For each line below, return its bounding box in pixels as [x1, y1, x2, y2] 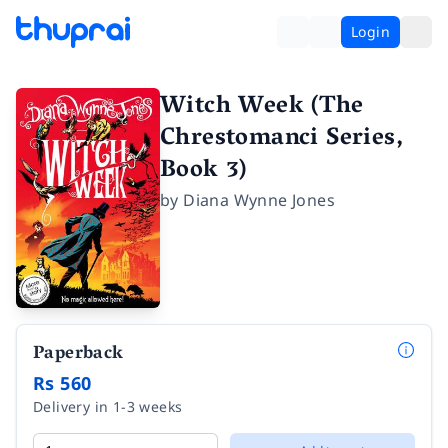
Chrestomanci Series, [160, 117, 403, 162]
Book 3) [160, 149, 247, 194]
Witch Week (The [160, 85, 363, 130]
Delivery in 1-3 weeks [33, 397, 183, 417]
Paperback [33, 338, 124, 373]
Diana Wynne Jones [183, 189, 336, 211]
